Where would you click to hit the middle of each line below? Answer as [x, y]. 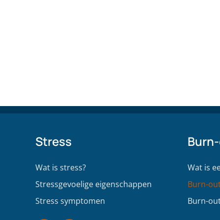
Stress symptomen [70, 201]
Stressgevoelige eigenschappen [94, 184]
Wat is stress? [61, 167]
